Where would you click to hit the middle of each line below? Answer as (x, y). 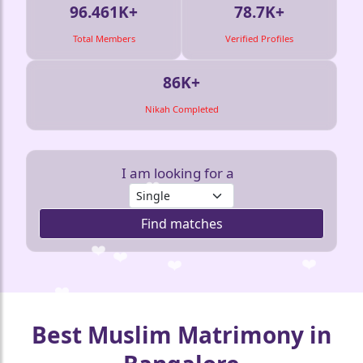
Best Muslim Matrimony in (181, 335)
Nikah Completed (181, 109)
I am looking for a (177, 173)
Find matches (181, 223)
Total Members (104, 38)
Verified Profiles (259, 38)
